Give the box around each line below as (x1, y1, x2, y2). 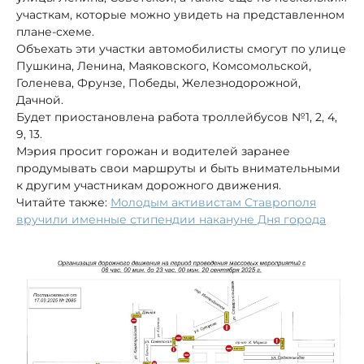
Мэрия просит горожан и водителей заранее (16, 143, 290, 158)
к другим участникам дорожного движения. (16, 177, 281, 193)
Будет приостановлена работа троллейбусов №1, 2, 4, (16, 109, 337, 124)
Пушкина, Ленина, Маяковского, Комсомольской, (16, 58, 311, 73)
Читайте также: (16, 194, 110, 210)
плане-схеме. (16, 24, 94, 39)
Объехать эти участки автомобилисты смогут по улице (16, 41, 346, 56)
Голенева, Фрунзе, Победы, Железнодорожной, (16, 75, 301, 90)
